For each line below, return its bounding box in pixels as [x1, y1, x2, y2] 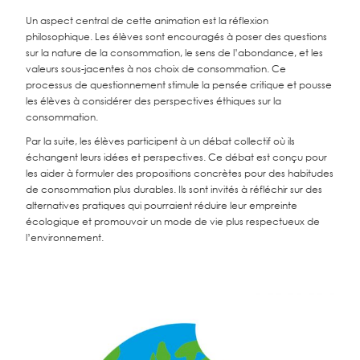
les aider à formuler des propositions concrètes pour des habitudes [26, 167, 334, 179]
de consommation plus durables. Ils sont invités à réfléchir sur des [26, 183, 323, 195]
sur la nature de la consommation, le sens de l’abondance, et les [26, 47, 324, 59]
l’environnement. [26, 231, 104, 243]
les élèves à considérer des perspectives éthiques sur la [26, 95, 282, 107]
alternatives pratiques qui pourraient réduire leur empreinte [26, 199, 298, 211]
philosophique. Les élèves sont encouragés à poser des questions [26, 31, 328, 43]
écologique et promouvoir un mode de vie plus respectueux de [26, 215, 321, 227]
